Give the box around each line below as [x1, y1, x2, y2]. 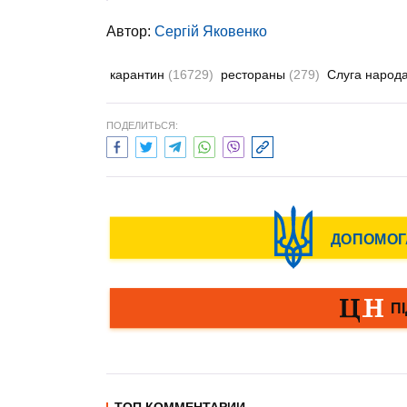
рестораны [221, 67, 289, 82]
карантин [110, 67, 168, 82]
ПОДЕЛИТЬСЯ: [106, 120, 178, 131]
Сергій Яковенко [154, 24, 267, 39]
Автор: [106, 24, 154, 39]
